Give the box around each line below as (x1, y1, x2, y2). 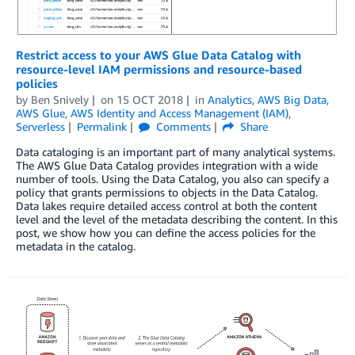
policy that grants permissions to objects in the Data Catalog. (16, 185, 318, 199)
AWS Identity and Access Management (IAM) (71, 105, 288, 120)
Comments (152, 119, 211, 133)
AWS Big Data (257, 92, 326, 106)
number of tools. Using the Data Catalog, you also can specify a (16, 171, 329, 185)
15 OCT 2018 (116, 92, 183, 106)
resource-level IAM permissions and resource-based (16, 61, 302, 76)
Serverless (16, 119, 65, 133)
